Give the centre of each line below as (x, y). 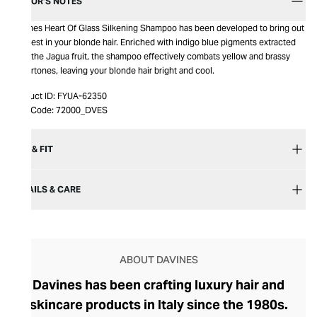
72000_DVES (82, 110)
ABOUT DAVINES (158, 260)
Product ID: (33, 96)
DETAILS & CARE (46, 189)
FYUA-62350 (82, 96)
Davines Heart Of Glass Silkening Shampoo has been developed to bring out (158, 28)
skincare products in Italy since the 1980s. (158, 305)
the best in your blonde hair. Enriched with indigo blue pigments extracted (154, 42)
